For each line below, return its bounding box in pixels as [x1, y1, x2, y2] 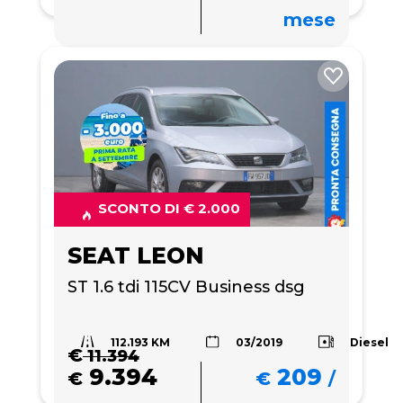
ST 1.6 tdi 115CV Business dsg [67, 276, 305, 297]
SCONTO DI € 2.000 [98, 199, 240, 217]
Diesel [350, 335, 390, 349]
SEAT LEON [67, 241, 204, 269]
